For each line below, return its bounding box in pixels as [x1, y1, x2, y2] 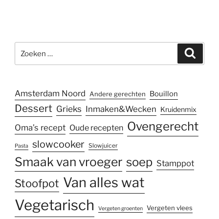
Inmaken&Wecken [86, 104, 156, 114]
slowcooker [32, 138, 85, 151]
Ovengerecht [127, 119, 198, 134]
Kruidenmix [160, 105, 197, 114]
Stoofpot [15, 177, 59, 190]
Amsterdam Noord [15, 88, 86, 99]
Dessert [15, 102, 52, 115]
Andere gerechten [89, 90, 146, 98]
